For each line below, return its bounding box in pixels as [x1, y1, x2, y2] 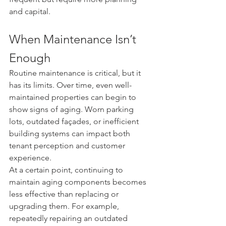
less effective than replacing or [9, 189, 121, 199]
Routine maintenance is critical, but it [9, 68, 143, 78]
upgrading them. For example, [9, 201, 121, 211]
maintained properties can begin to [9, 92, 138, 102]
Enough [9, 50, 50, 65]
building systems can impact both [9, 128, 132, 138]
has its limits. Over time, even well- [9, 80, 132, 90]
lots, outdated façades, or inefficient [9, 116, 141, 126]
